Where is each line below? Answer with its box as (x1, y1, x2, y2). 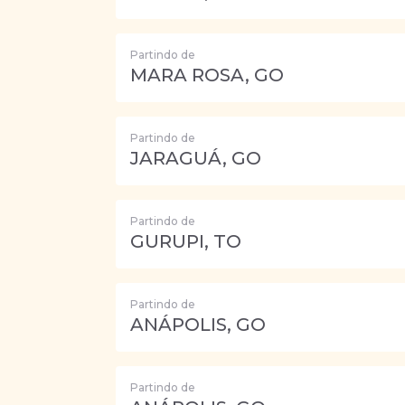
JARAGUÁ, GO (130, 147, 261, 169)
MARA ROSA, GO (130, 64, 284, 86)
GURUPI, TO (130, 231, 241, 252)
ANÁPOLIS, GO (130, 314, 266, 335)
